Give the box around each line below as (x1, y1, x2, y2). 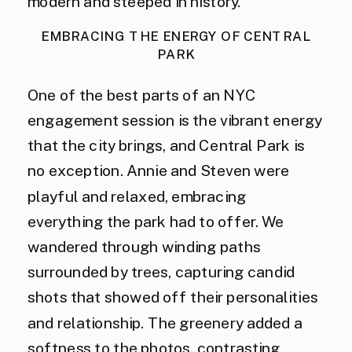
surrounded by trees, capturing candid (27, 262, 295, 280)
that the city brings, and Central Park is (27, 136, 305, 154)
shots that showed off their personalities (27, 288, 318, 306)
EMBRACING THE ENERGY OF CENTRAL (41, 28, 311, 44)
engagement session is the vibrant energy (27, 111, 323, 129)
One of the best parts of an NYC (27, 86, 257, 104)
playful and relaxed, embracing (27, 186, 247, 205)
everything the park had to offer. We (27, 212, 284, 230)
